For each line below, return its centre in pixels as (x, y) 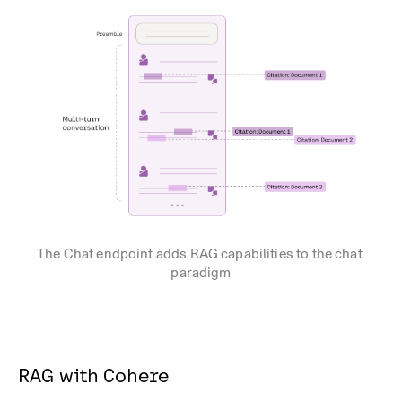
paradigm (201, 272)
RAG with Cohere (94, 375)
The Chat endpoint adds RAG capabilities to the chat (200, 253)
